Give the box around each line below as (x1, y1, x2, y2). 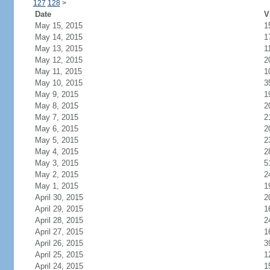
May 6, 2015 (34, 124, 78, 133)
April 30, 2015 (34, 193, 83, 202)
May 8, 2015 (34, 101, 78, 110)
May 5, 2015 (34, 136, 78, 145)
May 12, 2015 (34, 55, 83, 64)
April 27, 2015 (34, 227, 83, 236)
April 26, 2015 (34, 239, 83, 248)
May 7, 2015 (34, 113, 78, 122)
